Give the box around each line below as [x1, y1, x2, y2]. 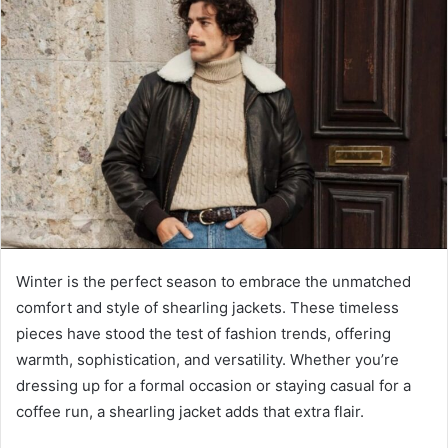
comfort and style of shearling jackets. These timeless [16, 297, 399, 317]
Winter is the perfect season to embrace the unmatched [16, 271, 411, 291]
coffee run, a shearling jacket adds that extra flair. [16, 401, 364, 421]
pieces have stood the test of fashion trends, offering [16, 323, 391, 343]
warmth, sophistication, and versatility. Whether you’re [16, 349, 399, 369]
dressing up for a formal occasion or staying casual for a [16, 375, 411, 395]
